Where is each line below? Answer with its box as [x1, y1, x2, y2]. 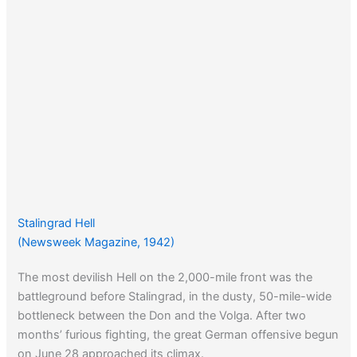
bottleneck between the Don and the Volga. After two [18, 308, 307, 324]
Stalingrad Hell [18, 216, 96, 231]
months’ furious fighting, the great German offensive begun [18, 328, 339, 343]
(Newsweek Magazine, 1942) [18, 235, 175, 250]
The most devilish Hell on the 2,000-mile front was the [18, 270, 313, 285]
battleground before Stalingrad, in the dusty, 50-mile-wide [18, 289, 332, 304]
